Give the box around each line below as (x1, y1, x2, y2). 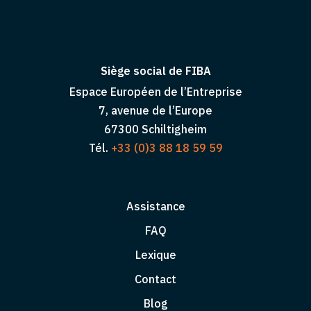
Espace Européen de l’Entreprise (69, 85, 242, 99)
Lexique (135, 248, 176, 262)
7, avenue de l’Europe (99, 103, 212, 118)
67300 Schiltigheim (104, 122, 207, 137)
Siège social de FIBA (100, 64, 211, 78)
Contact (135, 272, 176, 287)
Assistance (126, 199, 185, 214)
